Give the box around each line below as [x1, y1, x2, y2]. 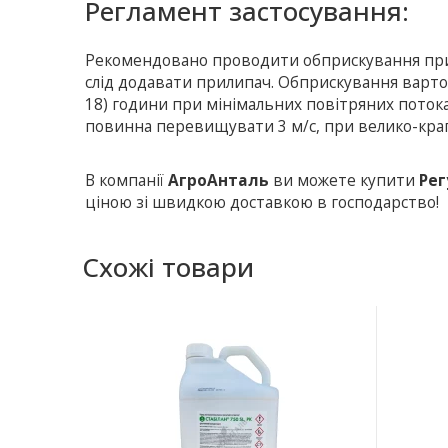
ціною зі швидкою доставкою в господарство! [85, 192, 440, 214]
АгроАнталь [168, 170, 270, 192]
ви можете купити [269, 170, 420, 192]
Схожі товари [82, 248, 254, 285]
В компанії [85, 170, 169, 192]
